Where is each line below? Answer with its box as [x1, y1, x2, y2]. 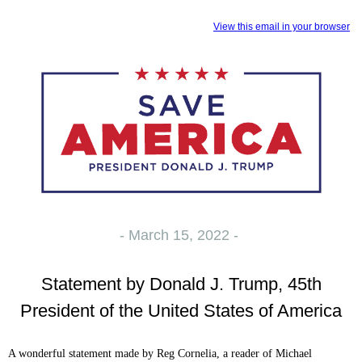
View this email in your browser [213, 21, 350, 32]
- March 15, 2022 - [120, 227, 242, 243]
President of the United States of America [20, 301, 342, 321]
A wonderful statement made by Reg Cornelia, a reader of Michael [8, 347, 312, 360]
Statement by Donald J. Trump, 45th [40, 274, 322, 294]
